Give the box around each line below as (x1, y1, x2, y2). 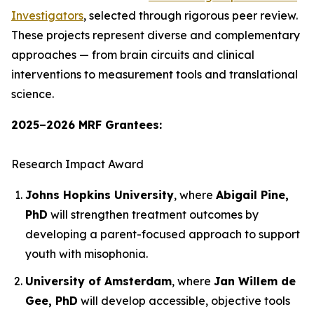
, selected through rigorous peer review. (83, 8, 298, 23)
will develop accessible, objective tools (78, 293, 290, 308)
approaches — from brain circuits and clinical (11, 48, 254, 62)
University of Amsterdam (25, 273, 172, 288)
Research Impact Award (11, 157, 144, 172)
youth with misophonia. (25, 247, 148, 261)
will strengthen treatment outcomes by (48, 207, 259, 222)
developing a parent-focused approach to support (25, 227, 300, 242)
